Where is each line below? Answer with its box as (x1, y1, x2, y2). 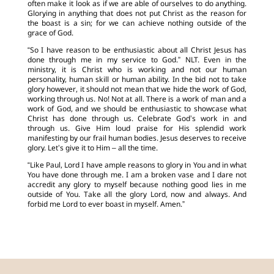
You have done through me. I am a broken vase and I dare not (27, 170, 247, 180)
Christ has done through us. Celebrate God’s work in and (27, 114, 247, 124)
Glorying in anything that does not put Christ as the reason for (27, 9, 247, 19)
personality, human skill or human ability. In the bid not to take (27, 75, 247, 85)
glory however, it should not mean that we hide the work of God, (27, 84, 247, 95)
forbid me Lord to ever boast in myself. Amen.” (27, 199, 185, 210)
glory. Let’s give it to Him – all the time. (27, 143, 158, 154)
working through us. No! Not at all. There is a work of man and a (27, 94, 247, 105)
